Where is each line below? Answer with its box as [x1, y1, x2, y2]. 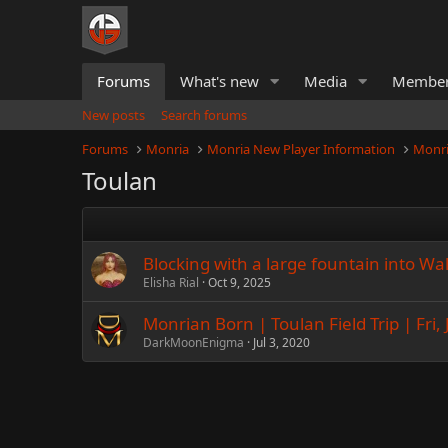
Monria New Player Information [207, 140, 396, 158]
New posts [82, 106, 145, 124]
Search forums [161, 106, 247, 124]
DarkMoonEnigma [143, 334, 244, 351]
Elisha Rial [143, 274, 199, 291]
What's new [180, 71, 259, 91]
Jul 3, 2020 [253, 334, 310, 351]
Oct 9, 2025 [208, 274, 271, 291]
